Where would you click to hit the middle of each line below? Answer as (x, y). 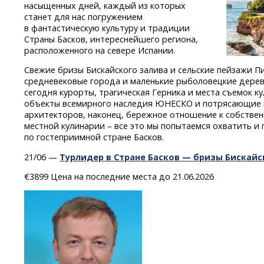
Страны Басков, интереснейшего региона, (111, 39)
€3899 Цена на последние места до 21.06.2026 (119, 177)
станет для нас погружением (84, 16)
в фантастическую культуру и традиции (107, 28)
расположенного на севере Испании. (100, 50)
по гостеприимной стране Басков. (94, 137)
